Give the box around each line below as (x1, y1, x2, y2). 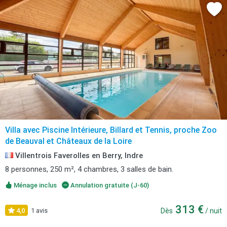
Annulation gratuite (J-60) (68, 181, 149, 189)
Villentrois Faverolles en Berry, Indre (13, 151, 143, 160)
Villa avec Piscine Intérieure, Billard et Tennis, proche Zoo (5, 125, 217, 135)
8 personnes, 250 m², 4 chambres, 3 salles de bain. (5, 165, 173, 174)
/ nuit (204, 207, 222, 215)
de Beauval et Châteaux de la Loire (5, 136, 132, 146)
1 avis (31, 207, 48, 214)
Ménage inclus (12, 181, 57, 189)
